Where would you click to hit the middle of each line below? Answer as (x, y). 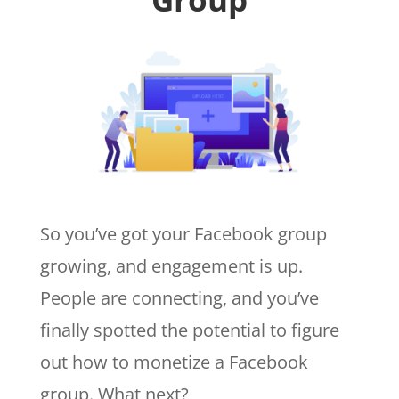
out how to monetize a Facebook (174, 362)
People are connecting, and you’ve (179, 298)
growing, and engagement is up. (171, 266)
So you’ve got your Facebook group (183, 234)
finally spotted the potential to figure (189, 330)
